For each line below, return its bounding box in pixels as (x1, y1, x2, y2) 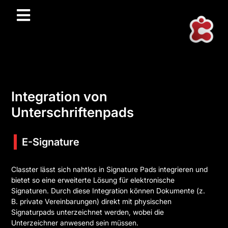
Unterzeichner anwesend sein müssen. (11, 218, 139, 227)
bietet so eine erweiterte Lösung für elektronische (11, 175, 175, 184)
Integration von (11, 88, 108, 104)
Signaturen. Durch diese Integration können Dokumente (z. (11, 186, 206, 195)
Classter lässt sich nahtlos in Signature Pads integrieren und (11, 164, 208, 174)
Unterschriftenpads (11, 104, 134, 120)
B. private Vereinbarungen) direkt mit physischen (11, 196, 172, 206)
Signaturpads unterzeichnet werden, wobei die (11, 207, 164, 216)
